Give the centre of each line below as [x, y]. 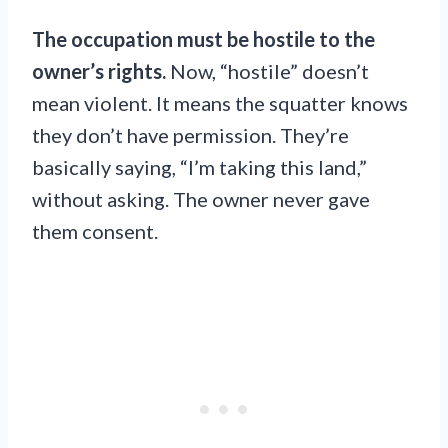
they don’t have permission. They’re [190, 135]
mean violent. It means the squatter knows [220, 103]
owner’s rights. [99, 71]
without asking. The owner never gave [201, 199]
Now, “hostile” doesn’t [267, 71]
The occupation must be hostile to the [203, 39]
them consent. [95, 231]
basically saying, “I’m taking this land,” [199, 167]
